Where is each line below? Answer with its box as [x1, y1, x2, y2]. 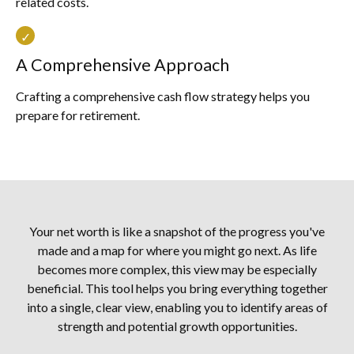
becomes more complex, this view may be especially [37, 262, 317, 277]
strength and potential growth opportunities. [57, 318, 297, 334]
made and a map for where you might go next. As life [37, 243, 317, 258]
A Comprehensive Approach [16, 55, 229, 76]
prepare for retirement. [16, 107, 140, 123]
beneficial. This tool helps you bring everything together [26, 281, 328, 296]
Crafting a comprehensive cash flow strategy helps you [16, 88, 310, 104]
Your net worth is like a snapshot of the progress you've [29, 224, 325, 239]
